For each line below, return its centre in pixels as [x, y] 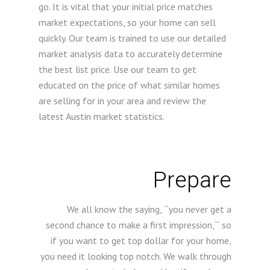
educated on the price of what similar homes [129, 85]
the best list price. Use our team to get [118, 69]
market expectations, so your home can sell [127, 22]
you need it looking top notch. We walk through [136, 256]
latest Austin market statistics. [102, 116]
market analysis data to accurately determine [130, 54]
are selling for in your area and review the [122, 101]
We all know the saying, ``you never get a [149, 209]
